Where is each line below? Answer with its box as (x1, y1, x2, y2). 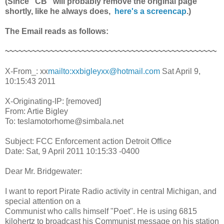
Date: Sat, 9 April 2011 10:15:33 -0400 (5, 147, 139, 156)
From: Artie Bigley (5, 107, 68, 116)
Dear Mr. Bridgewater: (5, 167, 82, 176)
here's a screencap (114, 7, 186, 16)
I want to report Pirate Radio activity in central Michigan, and (5, 187, 216, 196)
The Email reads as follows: (5, 27, 108, 36)
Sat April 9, (160, 67, 200, 76)
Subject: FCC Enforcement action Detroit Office (5, 137, 171, 146)
